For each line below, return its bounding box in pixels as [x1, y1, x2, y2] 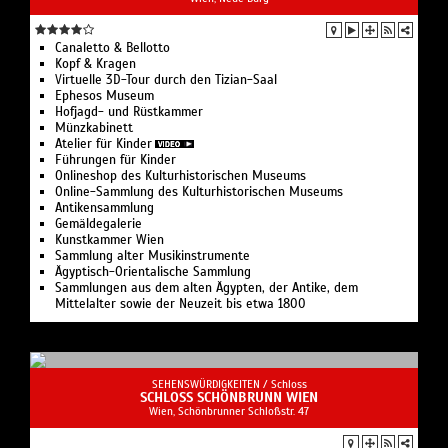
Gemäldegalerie [55, 215, 142, 232]
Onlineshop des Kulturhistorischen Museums [55, 167, 306, 184]
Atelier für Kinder [55, 135, 152, 152]
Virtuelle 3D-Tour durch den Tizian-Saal [55, 71, 277, 88]
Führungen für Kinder [55, 151, 176, 168]
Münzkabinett [55, 119, 133, 136]
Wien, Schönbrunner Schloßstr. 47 [149, 403, 309, 418]
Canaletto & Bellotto [55, 39, 170, 56]
